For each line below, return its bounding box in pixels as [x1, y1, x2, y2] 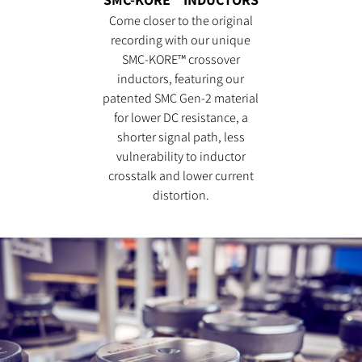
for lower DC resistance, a [113, 108, 248, 126]
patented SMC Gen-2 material [103, 89, 259, 107]
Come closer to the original [108, 11, 253, 29]
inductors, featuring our [117, 69, 245, 87]
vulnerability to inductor [116, 147, 246, 165]
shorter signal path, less [116, 128, 245, 145]
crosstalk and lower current [107, 166, 254, 184]
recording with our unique [111, 31, 251, 48]
